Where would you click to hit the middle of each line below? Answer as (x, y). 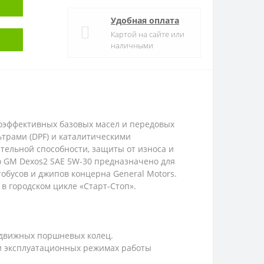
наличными (132, 45)
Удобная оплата (145, 20)
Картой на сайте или (148, 34)
